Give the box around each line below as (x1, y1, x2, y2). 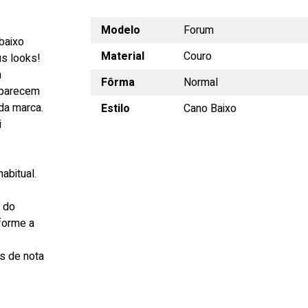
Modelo (100, 22, 140, 38)
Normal (183, 74, 218, 91)
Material (100, 48, 144, 65)
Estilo (100, 100, 130, 117)
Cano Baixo (183, 100, 236, 117)
